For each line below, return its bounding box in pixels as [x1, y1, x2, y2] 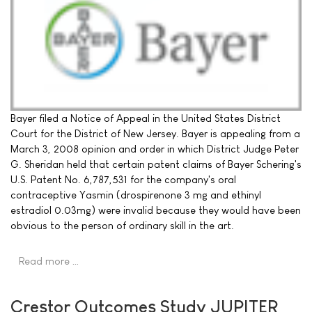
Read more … [19, 255, 79, 267]
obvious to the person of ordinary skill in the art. [10, 219, 234, 231]
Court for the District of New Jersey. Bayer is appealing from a [10, 127, 300, 139]
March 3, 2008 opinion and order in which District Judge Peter [10, 143, 299, 155]
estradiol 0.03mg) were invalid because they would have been [10, 204, 301, 216]
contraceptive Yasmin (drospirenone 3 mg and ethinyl [10, 189, 261, 201]
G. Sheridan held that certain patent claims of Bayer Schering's [10, 158, 302, 170]
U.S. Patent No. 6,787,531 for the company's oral [10, 173, 236, 185]
